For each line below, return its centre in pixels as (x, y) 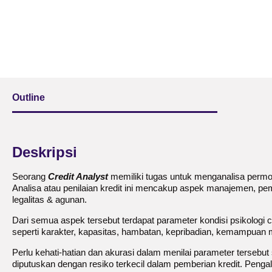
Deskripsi (45, 152)
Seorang (30, 176)
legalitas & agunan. (49, 199)
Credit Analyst (78, 176)
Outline (29, 97)
